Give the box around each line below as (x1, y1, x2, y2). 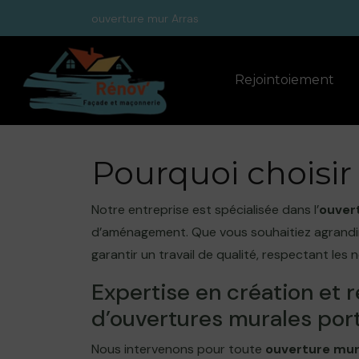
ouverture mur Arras (91, 10, 199, 26)
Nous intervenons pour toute (91, 341, 265, 357)
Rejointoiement (234, 72, 334, 88)
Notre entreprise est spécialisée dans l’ (91, 201, 319, 218)
